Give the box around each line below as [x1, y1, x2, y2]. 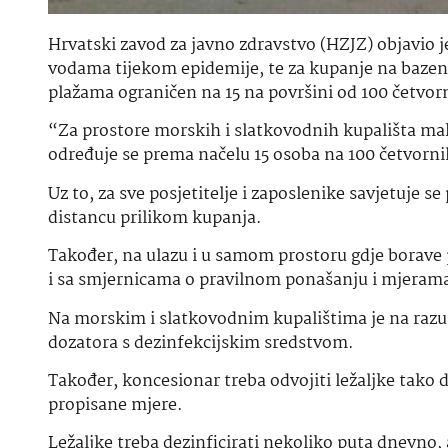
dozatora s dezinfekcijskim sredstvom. [48, 329, 354, 357]
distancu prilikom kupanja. [48, 204, 262, 232]
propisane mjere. [48, 391, 183, 419]
